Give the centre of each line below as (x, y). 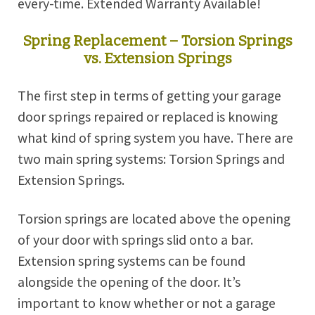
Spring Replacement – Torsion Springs (157, 41)
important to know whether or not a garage (147, 303)
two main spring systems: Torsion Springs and (151, 159)
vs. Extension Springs (157, 59)
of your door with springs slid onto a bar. (135, 239)
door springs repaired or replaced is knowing (148, 117)
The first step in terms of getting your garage (149, 96)
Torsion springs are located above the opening (154, 218)
